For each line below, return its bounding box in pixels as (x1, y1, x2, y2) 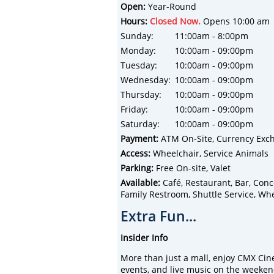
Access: (120, 147, 150, 159)
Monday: (120, 44, 156, 56)
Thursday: (120, 88, 161, 100)
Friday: (120, 103, 148, 115)
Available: (120, 176, 160, 188)
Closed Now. (150, 15, 201, 27)
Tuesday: (120, 59, 157, 71)
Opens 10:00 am (201, 15, 270, 27)
